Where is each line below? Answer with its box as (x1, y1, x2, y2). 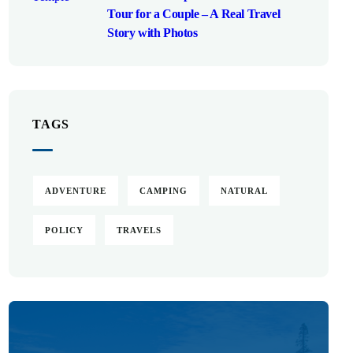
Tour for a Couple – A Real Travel (107, 7, 281, 20)
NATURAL (221, 186, 269, 195)
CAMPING (139, 186, 188, 195)
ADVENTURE (45, 186, 107, 195)
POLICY (45, 225, 84, 235)
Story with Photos (107, 26, 198, 39)
